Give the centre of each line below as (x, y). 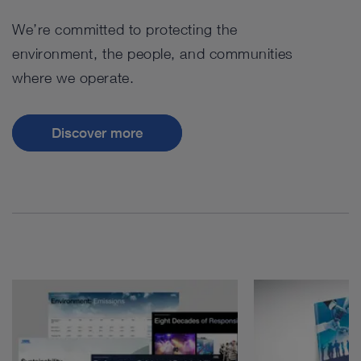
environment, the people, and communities (153, 53)
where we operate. (73, 77)
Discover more (97, 133)
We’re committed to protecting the (125, 29)
